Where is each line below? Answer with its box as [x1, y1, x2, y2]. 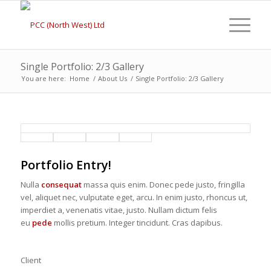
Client [20, 255, 41, 266]
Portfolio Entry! [20, 157, 111, 173]
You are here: [21, 74, 66, 83]
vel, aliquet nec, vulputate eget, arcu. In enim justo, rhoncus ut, [20, 192, 247, 203]
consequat [41, 179, 82, 191]
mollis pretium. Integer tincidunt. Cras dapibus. [51, 217, 223, 229]
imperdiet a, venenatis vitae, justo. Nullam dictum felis [20, 204, 217, 216]
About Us [97, 74, 127, 83]
